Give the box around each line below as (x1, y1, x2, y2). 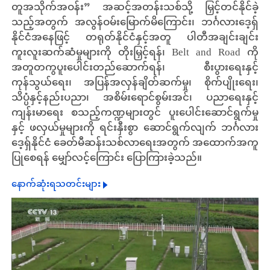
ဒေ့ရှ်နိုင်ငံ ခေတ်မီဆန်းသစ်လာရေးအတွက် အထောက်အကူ (11, 132, 259, 154)
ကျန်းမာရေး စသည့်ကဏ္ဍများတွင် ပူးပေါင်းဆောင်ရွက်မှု (11, 102, 259, 124)
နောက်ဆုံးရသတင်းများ (11, 174, 101, 195)
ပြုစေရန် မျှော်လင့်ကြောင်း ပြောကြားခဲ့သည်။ (11, 147, 202, 169)
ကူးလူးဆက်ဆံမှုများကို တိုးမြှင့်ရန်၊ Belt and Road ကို (11, 42, 259, 64)
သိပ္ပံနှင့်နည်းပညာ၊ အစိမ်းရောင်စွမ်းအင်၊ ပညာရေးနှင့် (11, 87, 259, 109)
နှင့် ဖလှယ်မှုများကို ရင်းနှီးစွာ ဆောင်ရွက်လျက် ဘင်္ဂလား (11, 117, 259, 139)
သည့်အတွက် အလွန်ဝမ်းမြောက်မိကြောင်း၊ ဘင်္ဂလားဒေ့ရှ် (11, 11, 259, 34)
